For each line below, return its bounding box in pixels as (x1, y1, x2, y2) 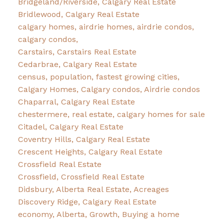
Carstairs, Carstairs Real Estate (17, 46, 136, 56)
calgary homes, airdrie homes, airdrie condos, (17, 21, 194, 31)
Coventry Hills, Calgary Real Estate (17, 134, 150, 144)
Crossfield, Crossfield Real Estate (17, 171, 144, 181)
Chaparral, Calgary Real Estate (17, 96, 135, 106)
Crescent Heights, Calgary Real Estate (17, 146, 162, 156)
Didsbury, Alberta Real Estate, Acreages (17, 184, 169, 194)
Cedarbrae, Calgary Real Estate (17, 59, 137, 69)
